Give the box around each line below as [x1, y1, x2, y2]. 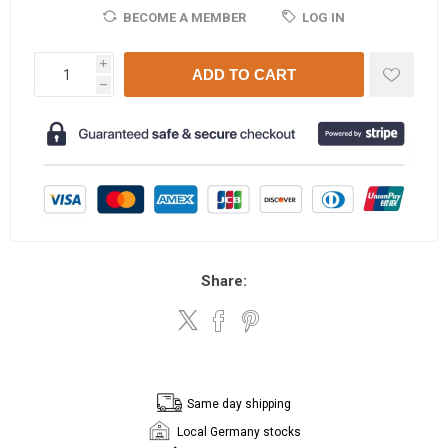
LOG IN [302, 10, 345, 26]
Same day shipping [187, 397, 291, 412]
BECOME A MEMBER [123, 10, 246, 26]
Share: [201, 272, 247, 291]
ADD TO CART [192, 66, 296, 84]
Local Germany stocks [177, 425, 301, 440]
